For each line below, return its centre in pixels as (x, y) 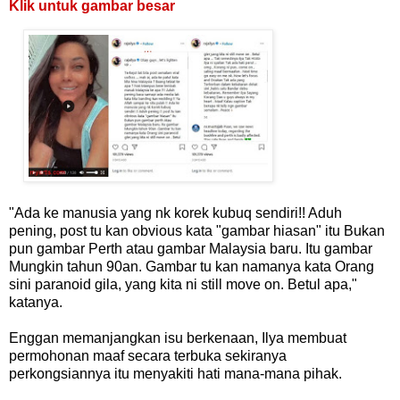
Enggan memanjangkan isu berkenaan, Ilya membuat (178, 337)
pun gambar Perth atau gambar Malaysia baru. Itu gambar (191, 248)
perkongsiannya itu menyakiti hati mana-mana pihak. (175, 373)
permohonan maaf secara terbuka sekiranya (148, 355)
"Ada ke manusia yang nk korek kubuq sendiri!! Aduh (175, 212)
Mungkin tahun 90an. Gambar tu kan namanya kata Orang (192, 266)
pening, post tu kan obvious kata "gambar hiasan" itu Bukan (197, 230)
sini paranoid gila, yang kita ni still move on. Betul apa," (183, 284)
